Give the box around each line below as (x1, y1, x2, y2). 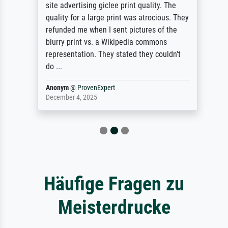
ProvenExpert (73, 83, 111, 93)
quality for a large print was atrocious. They (42, 13, 185, 23)
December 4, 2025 (42, 93, 94, 102)
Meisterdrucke (58, 195, 170, 219)
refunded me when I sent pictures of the (42, 25, 174, 35)
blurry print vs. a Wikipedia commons (42, 37, 163, 47)
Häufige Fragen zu (44, 172, 184, 195)
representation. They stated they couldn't (42, 49, 177, 60)
